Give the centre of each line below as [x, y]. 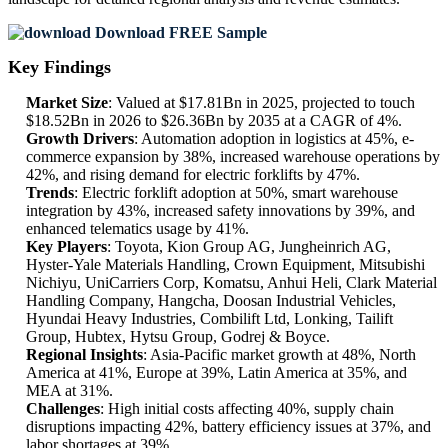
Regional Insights [84, 355]
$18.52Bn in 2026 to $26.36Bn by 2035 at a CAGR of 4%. [214, 121]
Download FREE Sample [179, 33]
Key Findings [59, 67]
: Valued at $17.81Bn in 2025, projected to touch [261, 103]
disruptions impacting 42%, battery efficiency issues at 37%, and [228, 427]
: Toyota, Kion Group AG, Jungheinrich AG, [249, 247]
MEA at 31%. [69, 391]
